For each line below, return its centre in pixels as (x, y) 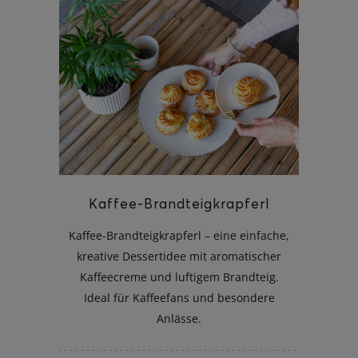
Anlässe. (179, 318)
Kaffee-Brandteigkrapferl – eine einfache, (179, 235)
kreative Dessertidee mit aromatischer (179, 256)
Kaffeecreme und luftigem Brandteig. (179, 276)
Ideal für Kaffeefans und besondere (179, 297)
